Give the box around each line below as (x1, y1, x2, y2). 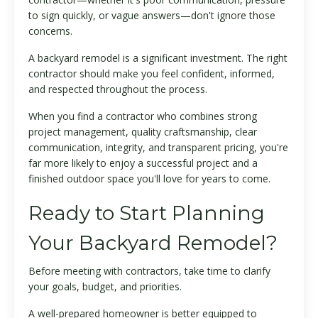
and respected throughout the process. (28, 82, 207, 97)
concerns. (28, 24, 72, 38)
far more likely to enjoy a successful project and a (28, 156, 258, 170)
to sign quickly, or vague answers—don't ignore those (28, 9, 275, 23)
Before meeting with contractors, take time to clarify (28, 264, 270, 278)
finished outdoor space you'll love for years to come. (28, 172, 270, 186)
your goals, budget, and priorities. (28, 280, 182, 294)
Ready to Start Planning (28, 201, 265, 226)
